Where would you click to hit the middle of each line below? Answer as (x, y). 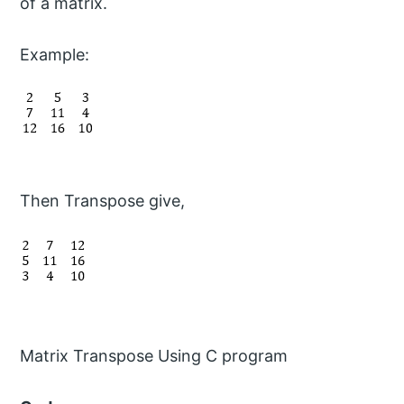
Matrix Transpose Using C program (154, 356)
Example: (55, 54)
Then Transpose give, (103, 201)
